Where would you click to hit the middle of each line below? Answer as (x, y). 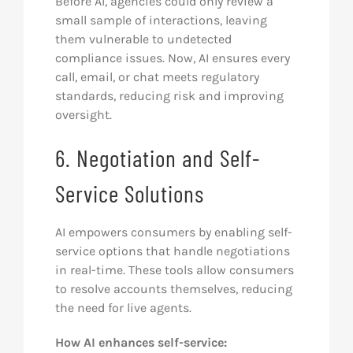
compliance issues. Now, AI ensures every (172, 58)
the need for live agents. (123, 308)
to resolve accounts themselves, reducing (173, 289)
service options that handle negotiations (172, 251)
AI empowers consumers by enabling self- (173, 232)
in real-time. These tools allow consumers (174, 270)
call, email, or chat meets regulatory (157, 77)
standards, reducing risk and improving (169, 96)
